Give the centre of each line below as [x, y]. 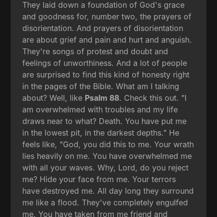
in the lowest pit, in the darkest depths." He [101, 132]
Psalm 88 [102, 98]
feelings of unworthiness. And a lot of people [105, 63]
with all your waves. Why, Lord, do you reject [106, 167]
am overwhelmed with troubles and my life [100, 109]
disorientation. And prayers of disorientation [103, 28]
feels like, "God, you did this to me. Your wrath [108, 144]
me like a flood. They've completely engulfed [105, 202]
